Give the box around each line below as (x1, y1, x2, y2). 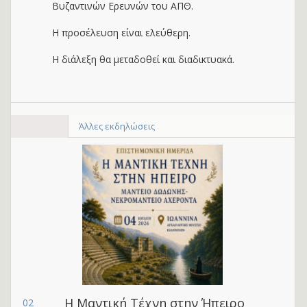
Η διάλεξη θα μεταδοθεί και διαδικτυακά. (52, 53, 234, 66)
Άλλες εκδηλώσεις (78, 120, 155, 132)
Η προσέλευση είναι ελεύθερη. (52, 26, 191, 39)
